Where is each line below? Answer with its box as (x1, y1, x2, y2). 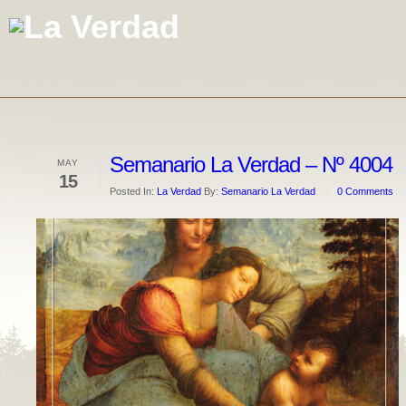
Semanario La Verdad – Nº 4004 (110, 152, 392, 177)
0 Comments (337, 186, 393, 197)
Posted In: (110, 186, 157, 197)
